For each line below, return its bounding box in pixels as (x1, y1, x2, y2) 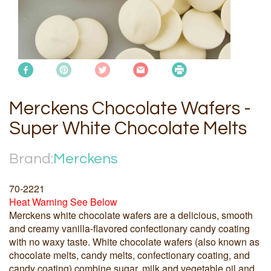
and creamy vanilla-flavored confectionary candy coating (9, 221, 250, 236)
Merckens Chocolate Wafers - (9, 99, 251, 119)
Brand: (9, 151, 53, 167)
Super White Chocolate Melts (9, 119, 247, 139)
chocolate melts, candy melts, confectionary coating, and (9, 248, 250, 263)
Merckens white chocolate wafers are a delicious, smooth (9, 208, 253, 223)
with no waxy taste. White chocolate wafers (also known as (9, 235, 260, 249)
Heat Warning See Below (9, 195, 117, 209)
